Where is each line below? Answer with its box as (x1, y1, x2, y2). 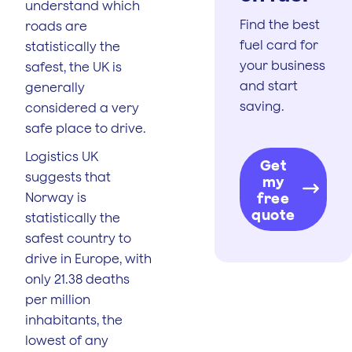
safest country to (25, 230, 131, 245)
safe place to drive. (25, 120, 146, 135)
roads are (25, 18, 87, 33)
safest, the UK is (25, 59, 122, 74)
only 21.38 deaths (25, 271, 130, 286)
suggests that (25, 169, 111, 184)
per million (25, 291, 90, 306)
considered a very (25, 100, 139, 115)
